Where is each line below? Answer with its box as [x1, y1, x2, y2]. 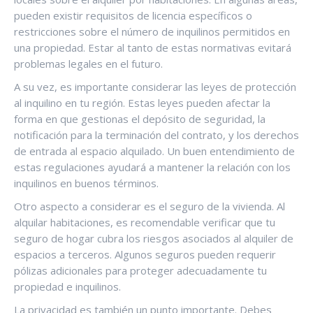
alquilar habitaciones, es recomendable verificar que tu [14, 214, 275, 229]
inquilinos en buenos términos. [14, 175, 159, 190]
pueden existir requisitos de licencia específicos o [14, 8, 252, 22]
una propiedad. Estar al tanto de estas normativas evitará [14, 40, 291, 54]
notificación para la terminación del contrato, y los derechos [14, 127, 299, 142]
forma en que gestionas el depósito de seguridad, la [14, 111, 265, 126]
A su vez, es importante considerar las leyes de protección [14, 79, 296, 94]
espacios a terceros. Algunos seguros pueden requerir [14, 247, 276, 261]
